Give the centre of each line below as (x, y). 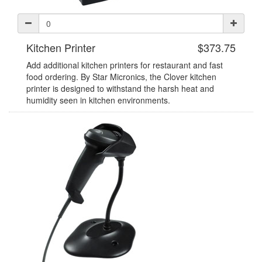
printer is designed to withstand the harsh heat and (120, 89)
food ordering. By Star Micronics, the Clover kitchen (121, 77)
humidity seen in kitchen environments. (98, 100)
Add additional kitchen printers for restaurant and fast (125, 65)
